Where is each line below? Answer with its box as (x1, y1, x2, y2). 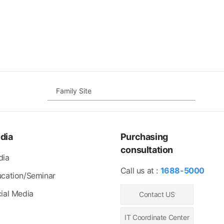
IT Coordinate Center (124, 212, 189, 221)
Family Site (55, 86, 91, 95)
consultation (120, 144, 173, 155)
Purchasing (120, 131, 168, 142)
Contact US (139, 189, 175, 198)
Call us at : (120, 165, 160, 175)
